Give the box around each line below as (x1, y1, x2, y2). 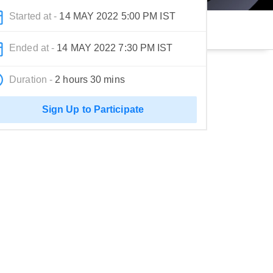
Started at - (9, 10, 60, 21)
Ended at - (9, 42, 57, 53)
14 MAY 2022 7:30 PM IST (57, 42, 173, 53)
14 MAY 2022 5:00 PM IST (59, 10, 175, 21)
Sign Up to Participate (41, 104, 144, 115)
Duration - (9, 74, 55, 85)
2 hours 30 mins (55, 74, 125, 85)
